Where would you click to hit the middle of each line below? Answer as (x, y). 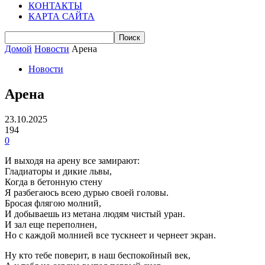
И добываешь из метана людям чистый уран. (95, 214)
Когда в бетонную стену (54, 182)
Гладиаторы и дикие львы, (58, 171)
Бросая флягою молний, (53, 203)
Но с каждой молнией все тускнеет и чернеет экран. (110, 235)
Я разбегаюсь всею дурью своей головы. (87, 192)
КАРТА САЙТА (62, 16)
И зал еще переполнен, (51, 224)
